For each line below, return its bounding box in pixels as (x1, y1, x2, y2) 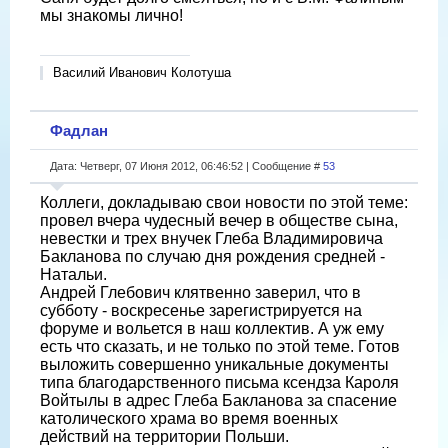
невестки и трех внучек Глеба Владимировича (40, 229, 383, 247)
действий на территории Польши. (40, 427, 289, 445)
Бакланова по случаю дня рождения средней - (40, 247, 385, 265)
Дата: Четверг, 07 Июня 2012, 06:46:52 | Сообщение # (50, 159, 323, 172)
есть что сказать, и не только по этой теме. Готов (40, 337, 400, 355)
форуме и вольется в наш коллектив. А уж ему (40, 319, 384, 337)
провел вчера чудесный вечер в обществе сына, (40, 211, 398, 229)
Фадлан (50, 121, 108, 139)
